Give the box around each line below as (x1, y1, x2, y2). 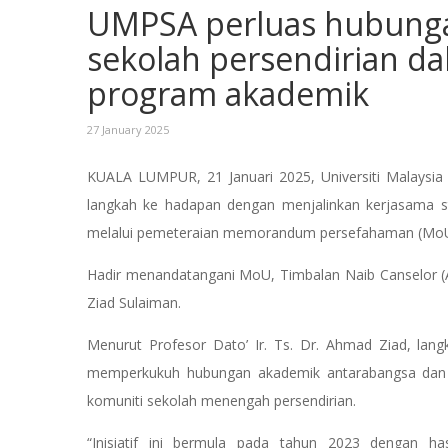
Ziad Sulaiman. (87, 292, 185, 312)
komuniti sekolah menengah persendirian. (87, 390, 356, 410)
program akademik (87, 71, 369, 115)
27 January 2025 (87, 121, 169, 137)
